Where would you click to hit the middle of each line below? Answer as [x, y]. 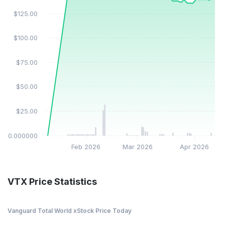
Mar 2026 [137, 147]
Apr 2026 [195, 147]
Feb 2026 [86, 147]
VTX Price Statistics [52, 182]
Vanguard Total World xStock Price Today [70, 211]
